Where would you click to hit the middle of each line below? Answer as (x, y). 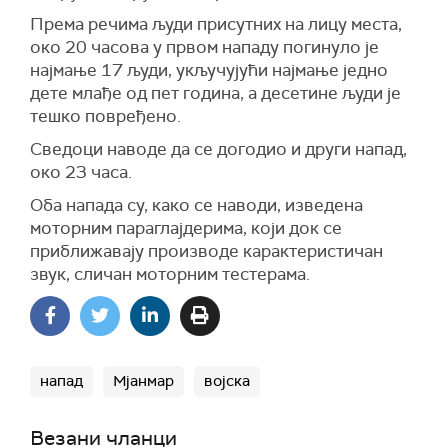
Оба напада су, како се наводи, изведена (196, 204)
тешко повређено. (105, 115)
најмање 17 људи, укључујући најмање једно (209, 69)
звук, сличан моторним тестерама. (170, 273)
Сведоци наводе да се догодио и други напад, (218, 148)
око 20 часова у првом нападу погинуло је (204, 46)
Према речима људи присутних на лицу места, (216, 23)
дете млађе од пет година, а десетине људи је (215, 92)
